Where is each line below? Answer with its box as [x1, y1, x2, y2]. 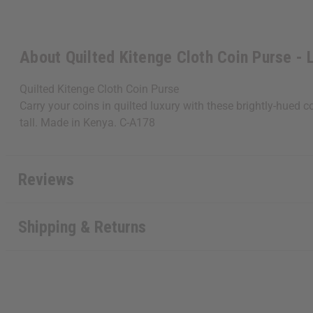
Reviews [17, 169, 74, 189]
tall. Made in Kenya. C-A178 [20, 116, 155, 130]
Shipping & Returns [17, 217, 146, 237]
